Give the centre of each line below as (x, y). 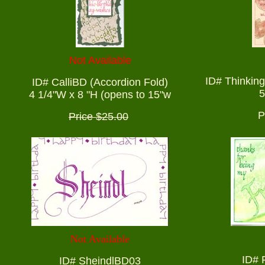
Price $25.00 (98, 117)
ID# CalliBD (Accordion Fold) (100, 83)
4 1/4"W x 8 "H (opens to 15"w (100, 95)
